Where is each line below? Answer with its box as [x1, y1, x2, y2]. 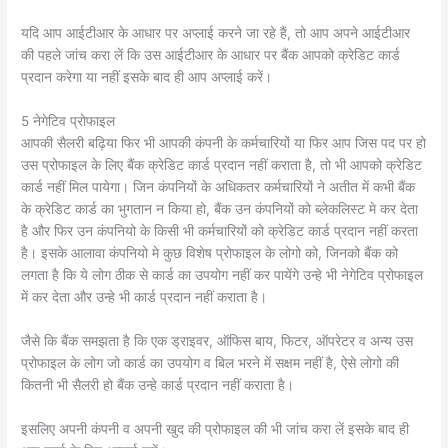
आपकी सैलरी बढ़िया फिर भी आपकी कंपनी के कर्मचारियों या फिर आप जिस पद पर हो [21, 134, 427, 151]
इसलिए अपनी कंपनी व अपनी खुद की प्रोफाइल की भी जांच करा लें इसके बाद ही [21, 420, 410, 437]
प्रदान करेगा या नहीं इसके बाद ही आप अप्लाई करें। [21, 68, 273, 85]
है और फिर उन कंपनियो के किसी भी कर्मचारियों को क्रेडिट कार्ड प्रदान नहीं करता [21, 222, 419, 239]
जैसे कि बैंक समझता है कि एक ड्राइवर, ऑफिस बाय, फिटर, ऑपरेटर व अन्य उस [21, 332, 418, 349]
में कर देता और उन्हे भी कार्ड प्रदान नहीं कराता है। [21, 288, 268, 305]
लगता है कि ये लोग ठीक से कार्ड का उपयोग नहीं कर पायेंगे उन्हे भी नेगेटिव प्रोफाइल [21, 266, 424, 283]
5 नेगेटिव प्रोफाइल [21, 112, 116, 129]
